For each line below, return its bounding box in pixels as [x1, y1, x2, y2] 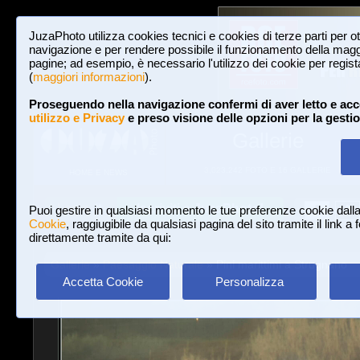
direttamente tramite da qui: [29, 231, 171, 244]
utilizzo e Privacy [29, 111, 125, 125]
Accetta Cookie [63, 275, 143, 288]
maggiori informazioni [33, 70, 145, 84]
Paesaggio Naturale [102, 258, 203, 271]
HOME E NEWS [69, 168, 128, 178]
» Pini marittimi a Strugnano [202, 258, 347, 271]
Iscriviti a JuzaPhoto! [137, 202, 264, 215]
